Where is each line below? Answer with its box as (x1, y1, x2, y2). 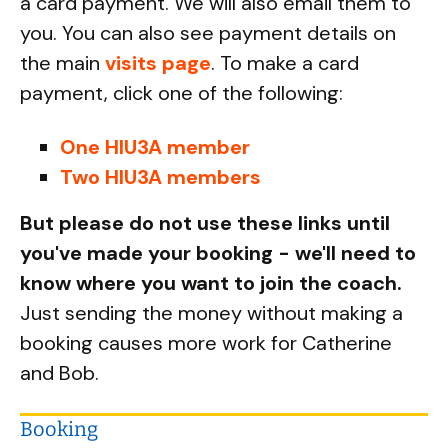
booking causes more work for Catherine (20, 330, 392, 356)
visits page (105, 50, 211, 76)
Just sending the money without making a (20, 300, 403, 326)
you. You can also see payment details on (20, 20, 396, 46)
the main (20, 50, 105, 76)
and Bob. (20, 360, 99, 386)
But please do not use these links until (20, 210, 390, 236)
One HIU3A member (60, 134, 250, 160)
